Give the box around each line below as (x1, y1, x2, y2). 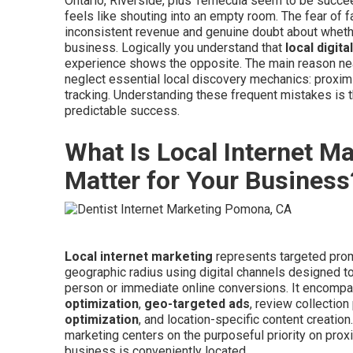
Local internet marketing (65, 248, 213, 264)
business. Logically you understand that (65, 40, 285, 55)
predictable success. (65, 103, 180, 118)
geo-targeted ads (144, 295, 250, 311)
